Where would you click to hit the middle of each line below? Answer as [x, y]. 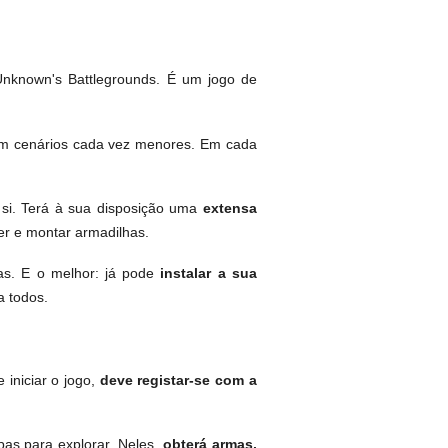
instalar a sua [208, 272]
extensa [229, 208]
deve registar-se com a [178, 379]
